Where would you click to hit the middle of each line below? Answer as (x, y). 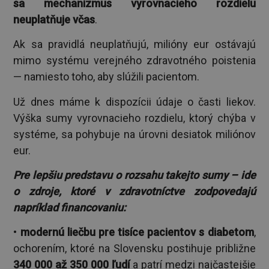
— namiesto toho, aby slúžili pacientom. (107, 77)
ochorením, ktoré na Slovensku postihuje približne (134, 249)
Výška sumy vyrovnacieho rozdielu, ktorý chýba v (134, 118)
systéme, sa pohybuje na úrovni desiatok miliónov (134, 134)
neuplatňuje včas (54, 20)
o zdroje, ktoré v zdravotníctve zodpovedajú (134, 191)
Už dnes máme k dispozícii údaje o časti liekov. (134, 101)
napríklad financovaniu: (70, 207)
